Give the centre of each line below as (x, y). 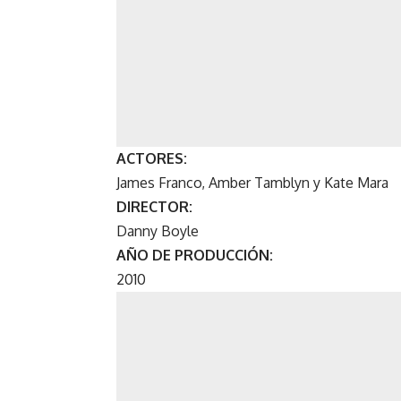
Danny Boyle (158, 231)
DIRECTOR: (154, 207)
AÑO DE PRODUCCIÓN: (195, 256)
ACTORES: (152, 159)
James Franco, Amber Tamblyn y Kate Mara (252, 183)
